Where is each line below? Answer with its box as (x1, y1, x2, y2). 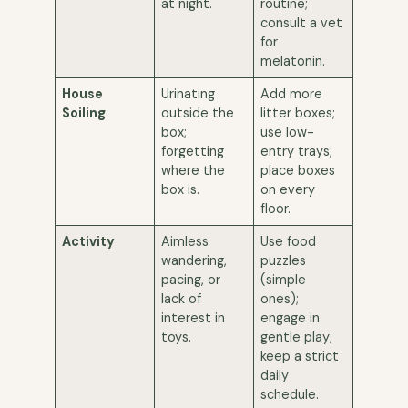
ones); (260, 291, 300, 307)
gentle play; (260, 329, 333, 345)
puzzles (260, 252, 307, 269)
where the (161, 162, 226, 178)
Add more (260, 86, 323, 102)
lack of (161, 291, 202, 307)
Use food (260, 233, 317, 250)
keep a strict (260, 348, 340, 364)
